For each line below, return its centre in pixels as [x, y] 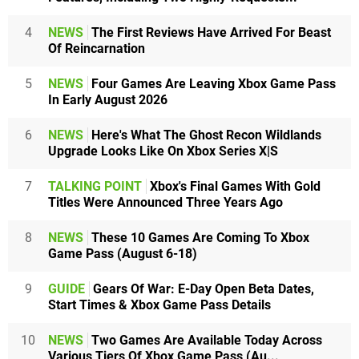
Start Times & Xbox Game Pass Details [159, 305]
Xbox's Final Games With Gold [234, 186]
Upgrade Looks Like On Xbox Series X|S [163, 151]
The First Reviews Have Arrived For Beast [210, 32]
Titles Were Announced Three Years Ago [165, 202]
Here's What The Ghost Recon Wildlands [205, 135]
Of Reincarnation [97, 48]
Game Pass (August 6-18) [123, 253]
